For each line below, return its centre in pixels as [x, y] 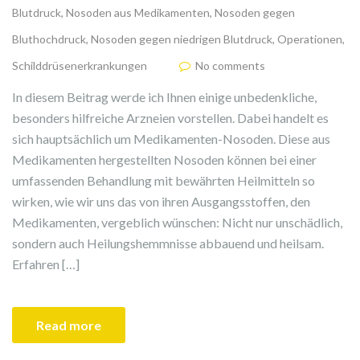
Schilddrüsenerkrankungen [80, 65]
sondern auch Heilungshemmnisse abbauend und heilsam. [168, 243]
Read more [69, 325]
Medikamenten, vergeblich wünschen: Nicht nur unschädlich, [177, 222]
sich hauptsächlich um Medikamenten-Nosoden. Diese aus [171, 138]
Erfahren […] [46, 264]
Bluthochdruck [49, 39]
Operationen [310, 39]
